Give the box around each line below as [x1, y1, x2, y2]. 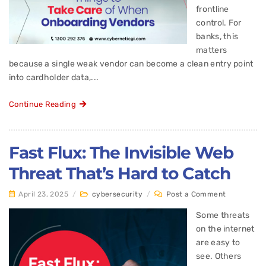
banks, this [196, 31, 239, 42]
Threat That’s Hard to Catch [9, 163, 230, 183]
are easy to [196, 237, 240, 248]
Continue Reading [9, 99, 80, 109]
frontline [196, 4, 229, 14]
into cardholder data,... [9, 72, 99, 83]
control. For [196, 17, 242, 28]
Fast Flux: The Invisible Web [9, 142, 233, 163]
